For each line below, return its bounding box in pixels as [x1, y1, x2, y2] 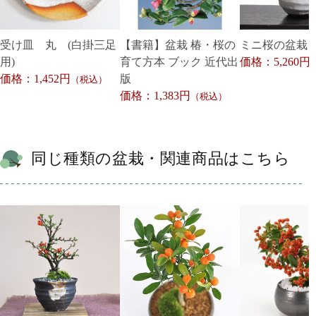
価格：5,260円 [240, 55, 310, 68]
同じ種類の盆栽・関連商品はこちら [31, 149, 291, 167]
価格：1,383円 [120, 89, 190, 102]
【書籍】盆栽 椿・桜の [120, 38, 236, 51]
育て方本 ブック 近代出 [120, 55, 238, 68]
